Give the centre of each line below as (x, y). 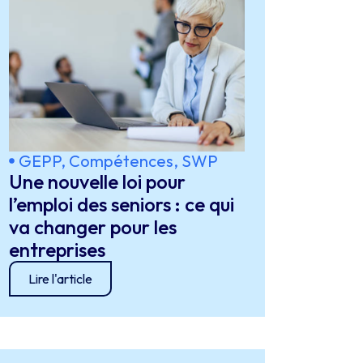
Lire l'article (61, 279)
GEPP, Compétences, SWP (119, 161)
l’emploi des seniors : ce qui (122, 204)
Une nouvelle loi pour (98, 181)
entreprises (60, 250)
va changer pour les (93, 227)
